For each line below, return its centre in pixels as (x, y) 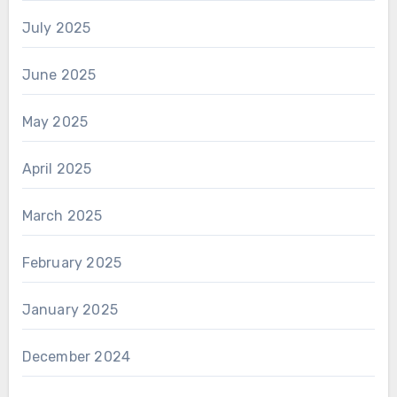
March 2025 (62, 216)
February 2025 (72, 263)
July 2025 (56, 28)
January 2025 (70, 310)
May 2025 (55, 122)
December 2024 (76, 357)
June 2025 (59, 75)
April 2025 (57, 169)
